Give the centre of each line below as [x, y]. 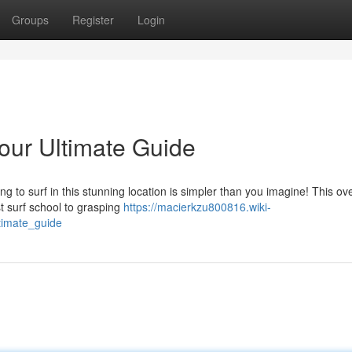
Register [93, 20]
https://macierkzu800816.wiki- [197, 207]
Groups [30, 20]
